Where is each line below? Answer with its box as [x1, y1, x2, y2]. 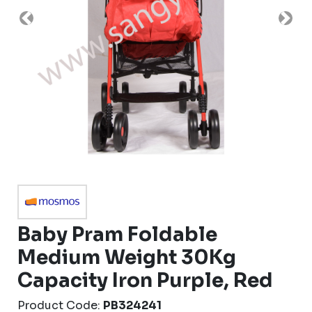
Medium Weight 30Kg [17, 245, 236, 270]
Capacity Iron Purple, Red [17, 268, 273, 292]
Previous [25, 17, 75, 33]
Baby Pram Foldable [17, 222, 217, 247]
